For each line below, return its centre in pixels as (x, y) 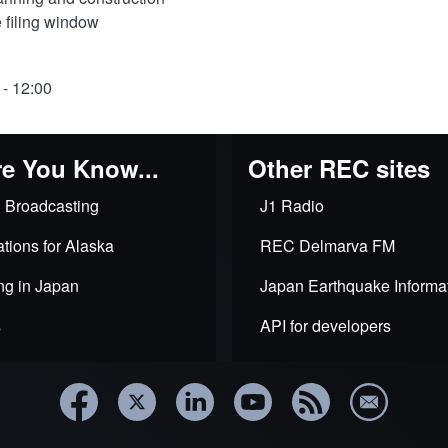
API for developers (325, 325)
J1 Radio (292, 205)
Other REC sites (339, 168)
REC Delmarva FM (327, 245)
